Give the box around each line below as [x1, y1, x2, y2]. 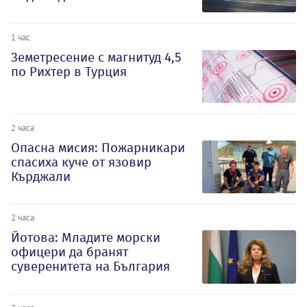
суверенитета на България [11, 258, 170, 275]
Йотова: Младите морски [11, 230, 160, 246]
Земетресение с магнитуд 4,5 [11, 49, 182, 65]
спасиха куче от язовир [11, 153, 151, 170]
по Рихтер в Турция [11, 63, 127, 79]
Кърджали [11, 168, 71, 184]
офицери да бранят [11, 244, 128, 260]
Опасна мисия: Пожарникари [11, 139, 185, 156]
